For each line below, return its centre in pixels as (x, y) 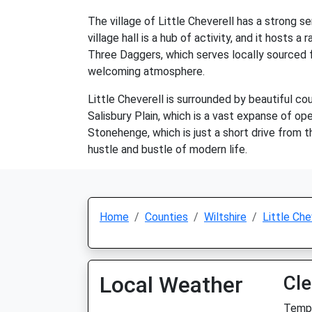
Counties (166, 217)
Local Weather (171, 285)
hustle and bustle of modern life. (167, 149)
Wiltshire (225, 217)
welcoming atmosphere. (146, 71)
